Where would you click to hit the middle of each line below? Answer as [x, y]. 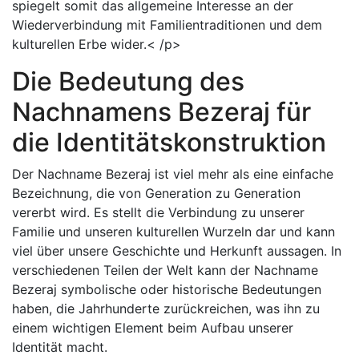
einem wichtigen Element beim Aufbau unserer [153, 328]
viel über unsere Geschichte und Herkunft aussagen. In [177, 251]
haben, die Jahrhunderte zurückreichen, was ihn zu [166, 309]
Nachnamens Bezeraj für [161, 112]
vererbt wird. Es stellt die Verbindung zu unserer [158, 212]
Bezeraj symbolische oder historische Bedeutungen [167, 289]
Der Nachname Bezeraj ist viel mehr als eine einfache [173, 174]
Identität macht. [60, 347]
